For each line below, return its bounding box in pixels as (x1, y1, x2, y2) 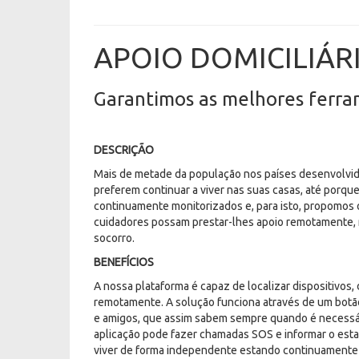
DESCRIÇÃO (94, 143, 154, 156)
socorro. (94, 231, 135, 244)
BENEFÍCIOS (94, 255, 154, 268)
